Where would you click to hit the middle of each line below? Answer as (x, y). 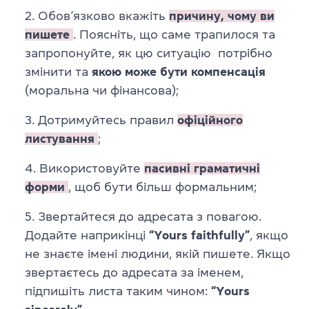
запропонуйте (68, 53)
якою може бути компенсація (179, 71)
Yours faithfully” (202, 235)
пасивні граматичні (202, 168)
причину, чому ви (222, 16)
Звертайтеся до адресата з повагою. (150, 216)
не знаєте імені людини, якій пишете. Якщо (158, 253)
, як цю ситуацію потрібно (192, 53)
